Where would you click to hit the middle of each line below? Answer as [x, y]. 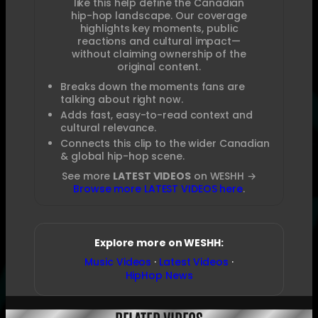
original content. [159, 66]
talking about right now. [122, 99]
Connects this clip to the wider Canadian [165, 143]
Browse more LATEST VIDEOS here [158, 188]
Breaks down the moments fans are [153, 86]
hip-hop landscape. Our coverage [159, 15]
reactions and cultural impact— [159, 41]
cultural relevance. [109, 127]
